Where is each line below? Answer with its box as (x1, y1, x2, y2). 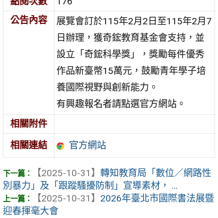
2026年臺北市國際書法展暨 (100, 193, 214, 204)
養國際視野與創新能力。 (56, 81, 159, 93)
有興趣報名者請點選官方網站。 (56, 98, 186, 109)
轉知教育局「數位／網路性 (100, 167, 211, 179)
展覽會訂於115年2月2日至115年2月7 (56, 15, 212, 27)
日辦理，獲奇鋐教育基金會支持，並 (56, 32, 205, 43)
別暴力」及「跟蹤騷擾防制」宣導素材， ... (3, 180, 178, 192)
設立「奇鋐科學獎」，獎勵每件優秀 (56, 48, 205, 60)
